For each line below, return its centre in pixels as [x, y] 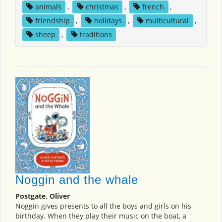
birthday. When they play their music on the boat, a [101, 216]
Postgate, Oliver [43, 196]
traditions [96, 35]
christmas [102, 7]
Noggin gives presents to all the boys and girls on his [103, 206]
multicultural [167, 21]
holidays [108, 21]
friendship [52, 21]
